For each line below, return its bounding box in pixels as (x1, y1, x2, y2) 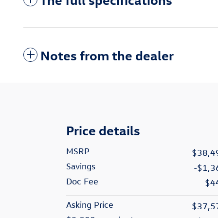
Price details (66, 122, 140, 139)
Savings (66, 161, 95, 172)
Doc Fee (66, 176, 98, 187)
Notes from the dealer (40, 47, 174, 64)
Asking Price (66, 200, 113, 210)
